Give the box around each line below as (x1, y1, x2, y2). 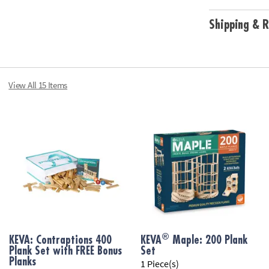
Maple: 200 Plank (169, 235, 247, 246)
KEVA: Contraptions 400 (9, 235, 112, 246)
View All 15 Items (8, 79, 68, 91)
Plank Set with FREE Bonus (9, 246, 122, 257)
